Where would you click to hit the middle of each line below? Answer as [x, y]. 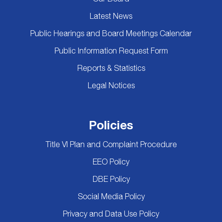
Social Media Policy [111, 196]
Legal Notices [111, 85]
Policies [111, 125]
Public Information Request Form [111, 51]
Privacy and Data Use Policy [111, 214]
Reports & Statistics [111, 68]
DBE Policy [111, 179]
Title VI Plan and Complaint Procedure [111, 144]
